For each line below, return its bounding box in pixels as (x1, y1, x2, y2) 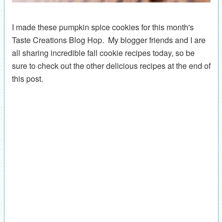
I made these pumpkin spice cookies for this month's (11, 21, 194, 33)
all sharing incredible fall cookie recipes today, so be (11, 47, 195, 58)
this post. (11, 72, 47, 84)
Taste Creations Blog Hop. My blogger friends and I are (11, 34, 206, 46)
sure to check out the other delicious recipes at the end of (11, 59, 211, 71)
